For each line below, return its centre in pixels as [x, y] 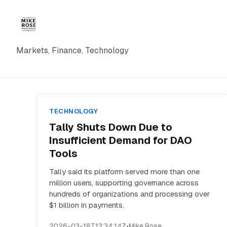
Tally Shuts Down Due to [111, 127]
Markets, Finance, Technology [72, 50]
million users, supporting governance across [124, 183]
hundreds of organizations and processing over [129, 194]
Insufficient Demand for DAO [121, 140]
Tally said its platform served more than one [124, 172]
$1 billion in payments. [87, 205]
